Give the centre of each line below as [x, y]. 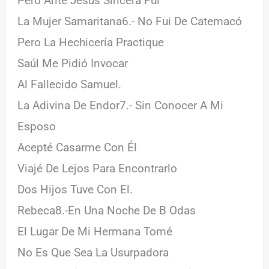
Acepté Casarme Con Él [77, 147]
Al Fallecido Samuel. [70, 84]
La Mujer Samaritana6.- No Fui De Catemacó [130, 21]
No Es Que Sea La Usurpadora [93, 252]
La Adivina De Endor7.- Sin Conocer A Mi [121, 105]
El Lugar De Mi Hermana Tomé [95, 231]
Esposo [37, 126]
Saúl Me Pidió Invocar [73, 63]
